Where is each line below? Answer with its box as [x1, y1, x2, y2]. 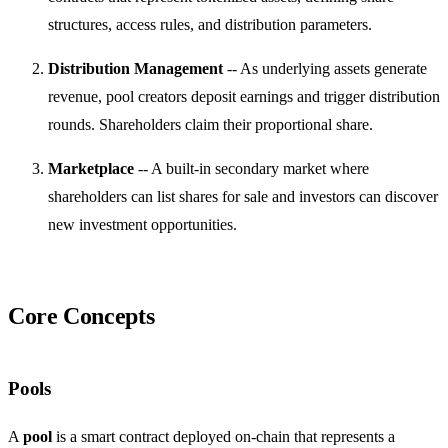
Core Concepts [8, 302, 155, 329]
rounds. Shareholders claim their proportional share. [48, 115, 373, 133]
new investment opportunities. [48, 215, 237, 233]
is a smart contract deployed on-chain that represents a [52, 428, 395, 446]
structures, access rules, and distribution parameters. [48, 15, 372, 33]
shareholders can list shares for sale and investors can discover [48, 187, 438, 205]
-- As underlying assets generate [223, 59, 427, 77]
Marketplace [48, 159, 134, 177]
